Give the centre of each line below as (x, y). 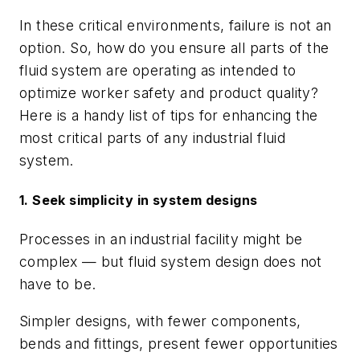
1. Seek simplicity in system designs (139, 200)
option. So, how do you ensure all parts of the (174, 47)
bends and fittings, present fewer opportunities (179, 343)
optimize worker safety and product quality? (169, 92)
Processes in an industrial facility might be (161, 239)
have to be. (58, 284)
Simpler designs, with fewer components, (160, 321)
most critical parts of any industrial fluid (153, 137)
